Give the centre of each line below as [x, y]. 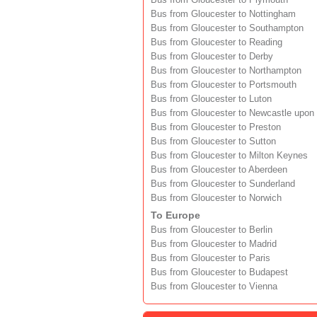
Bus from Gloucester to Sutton [213, 142]
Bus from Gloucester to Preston [216, 128]
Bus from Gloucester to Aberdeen [219, 170]
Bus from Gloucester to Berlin [212, 230]
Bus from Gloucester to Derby [212, 57]
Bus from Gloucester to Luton [211, 99]
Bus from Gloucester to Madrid [214, 244]
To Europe [175, 215]
